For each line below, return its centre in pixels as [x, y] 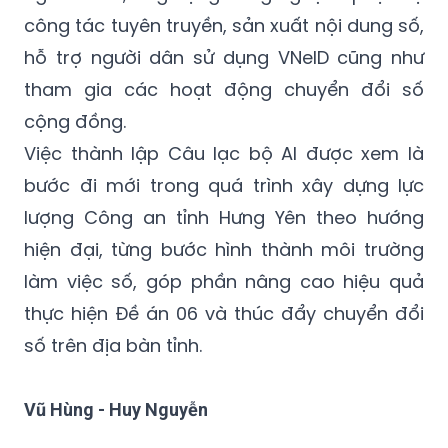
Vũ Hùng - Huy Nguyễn [116, 409]
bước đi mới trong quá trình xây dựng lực [224, 185]
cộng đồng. [75, 121]
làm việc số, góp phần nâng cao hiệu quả [224, 281]
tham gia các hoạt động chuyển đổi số [224, 89]
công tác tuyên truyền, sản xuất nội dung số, [224, 25]
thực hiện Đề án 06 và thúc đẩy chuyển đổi [224, 313]
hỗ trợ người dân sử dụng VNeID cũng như [224, 57]
